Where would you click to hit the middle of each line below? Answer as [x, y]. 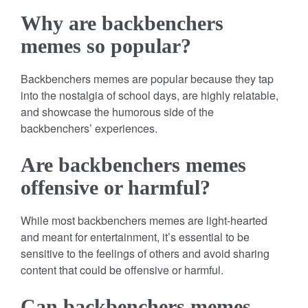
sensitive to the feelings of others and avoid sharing [145, 253]
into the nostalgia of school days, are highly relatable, [150, 95]
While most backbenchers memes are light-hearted [144, 220]
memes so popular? [106, 45]
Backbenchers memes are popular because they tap [147, 78]
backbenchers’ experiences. [89, 128]
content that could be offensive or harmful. [122, 269]
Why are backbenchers [122, 23]
